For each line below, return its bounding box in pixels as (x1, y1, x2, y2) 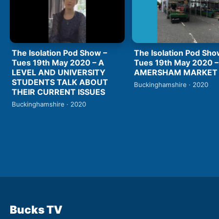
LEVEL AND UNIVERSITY (12, 67, 106, 77)
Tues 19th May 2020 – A (12, 57, 104, 67)
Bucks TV (10, 202, 63, 216)
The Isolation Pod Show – (12, 47, 107, 58)
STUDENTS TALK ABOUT (12, 77, 108, 87)
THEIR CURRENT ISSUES (12, 87, 105, 97)
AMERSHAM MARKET (134, 67, 218, 77)
